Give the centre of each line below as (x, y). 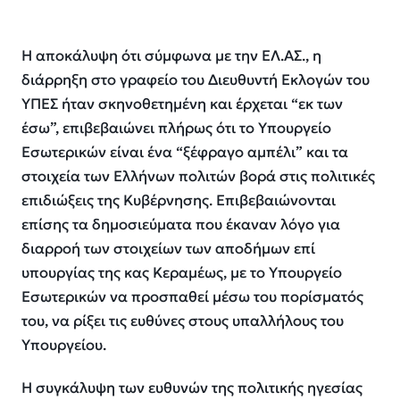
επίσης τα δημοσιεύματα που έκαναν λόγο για (181, 224)
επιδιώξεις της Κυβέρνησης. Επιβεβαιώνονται (179, 200)
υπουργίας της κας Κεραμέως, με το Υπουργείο (182, 272)
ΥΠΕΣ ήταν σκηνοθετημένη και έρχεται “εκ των (182, 104)
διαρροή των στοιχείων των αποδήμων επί (168, 248)
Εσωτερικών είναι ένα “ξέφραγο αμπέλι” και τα (185, 152)
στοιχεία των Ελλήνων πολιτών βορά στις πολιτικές (198, 176)
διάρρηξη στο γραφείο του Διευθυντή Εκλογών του (196, 79)
